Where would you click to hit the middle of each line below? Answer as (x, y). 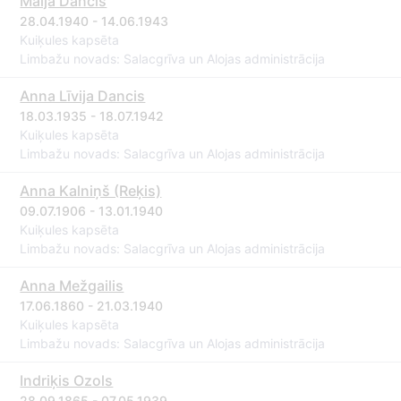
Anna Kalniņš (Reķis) (91, 191)
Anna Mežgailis (72, 286)
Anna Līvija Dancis (83, 96)
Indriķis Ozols (67, 380)
